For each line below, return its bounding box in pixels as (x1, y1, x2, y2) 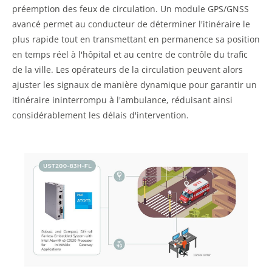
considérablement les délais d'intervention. (12, 109, 189, 121)
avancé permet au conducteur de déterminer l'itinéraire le (12, 18, 250, 30)
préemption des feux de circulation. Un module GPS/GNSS (12, 2, 249, 15)
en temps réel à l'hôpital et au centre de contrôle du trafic (12, 48, 248, 60)
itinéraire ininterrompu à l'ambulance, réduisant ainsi (12, 93, 233, 106)
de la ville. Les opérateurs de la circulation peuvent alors (12, 63, 243, 75)
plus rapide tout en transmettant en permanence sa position (12, 33, 260, 45)
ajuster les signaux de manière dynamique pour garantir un (12, 78, 257, 90)
